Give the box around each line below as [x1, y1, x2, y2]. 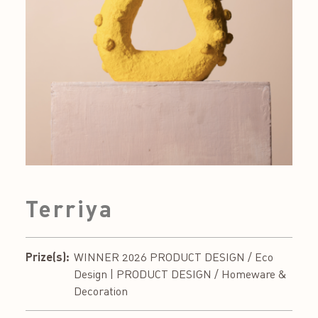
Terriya [26, 194, 114, 222]
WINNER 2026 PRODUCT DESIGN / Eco [74, 249, 273, 264]
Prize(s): [26, 249, 70, 263]
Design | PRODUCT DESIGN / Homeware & [74, 266, 287, 281]
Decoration [74, 283, 128, 298]
